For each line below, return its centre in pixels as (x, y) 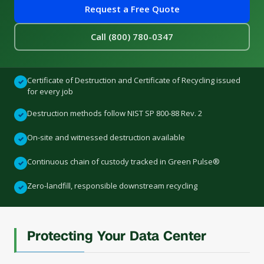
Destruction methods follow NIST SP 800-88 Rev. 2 (115, 113)
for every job (50, 91)
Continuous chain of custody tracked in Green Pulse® (123, 161)
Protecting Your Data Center (117, 236)
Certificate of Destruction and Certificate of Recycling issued (134, 80)
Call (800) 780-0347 (132, 37)
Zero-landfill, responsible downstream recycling (112, 186)
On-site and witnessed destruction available (106, 137)
